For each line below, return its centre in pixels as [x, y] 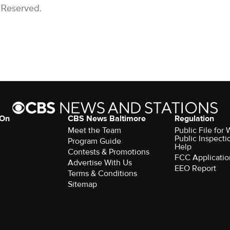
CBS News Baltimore [107, 119]
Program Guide [94, 141]
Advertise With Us [100, 163]
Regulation [195, 119]
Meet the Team [94, 130]
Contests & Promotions [108, 152]
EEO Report [196, 168]
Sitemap [82, 184]
